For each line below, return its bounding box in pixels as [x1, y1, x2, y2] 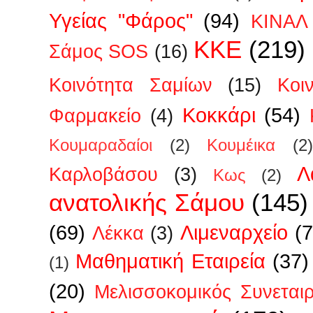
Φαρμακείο [49, 105, 141, 126]
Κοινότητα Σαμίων [49, 74, 212, 96]
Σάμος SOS [49, 41, 149, 62]
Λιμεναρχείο [180, 220, 289, 244]
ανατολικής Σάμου [49, 188, 245, 216]
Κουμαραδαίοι [49, 136, 152, 154]
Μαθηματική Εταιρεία [75, 249, 265, 272]
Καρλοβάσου [49, 163, 158, 185]
